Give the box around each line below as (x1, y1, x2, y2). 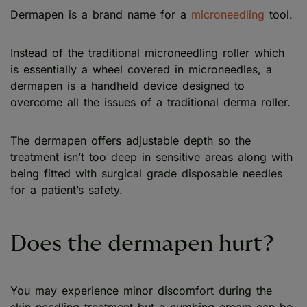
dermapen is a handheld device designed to (10, 78, 245, 93)
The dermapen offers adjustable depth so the (10, 133, 251, 147)
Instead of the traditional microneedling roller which (10, 45, 284, 60)
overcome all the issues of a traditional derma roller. (10, 95, 291, 109)
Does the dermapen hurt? (10, 232, 274, 255)
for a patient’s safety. (10, 182, 123, 197)
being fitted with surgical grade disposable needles (10, 166, 282, 180)
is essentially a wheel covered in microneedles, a (10, 62, 272, 76)
